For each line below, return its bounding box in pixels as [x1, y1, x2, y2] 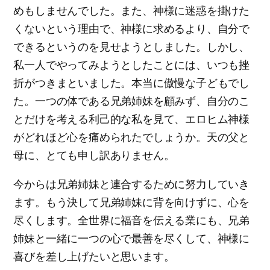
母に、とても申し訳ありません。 [13, 148, 175, 162]
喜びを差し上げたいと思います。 [13, 250, 175, 263]
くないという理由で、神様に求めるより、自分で [13, 22, 250, 35]
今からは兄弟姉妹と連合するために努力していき [13, 177, 250, 190]
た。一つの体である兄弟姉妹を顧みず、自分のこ [13, 94, 250, 107]
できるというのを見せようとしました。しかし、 [13, 40, 250, 53]
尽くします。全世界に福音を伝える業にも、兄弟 [13, 213, 250, 227]
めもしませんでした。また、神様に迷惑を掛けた [13, 4, 250, 17]
